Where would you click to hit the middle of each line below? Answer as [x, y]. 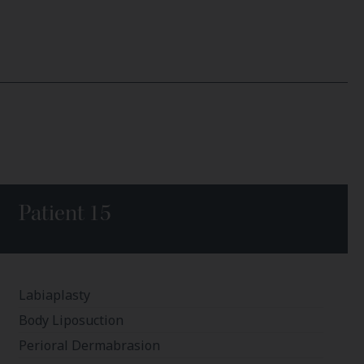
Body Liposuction [71, 321]
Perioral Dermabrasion [90, 346]
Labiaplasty [55, 295]
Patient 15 [65, 213]
